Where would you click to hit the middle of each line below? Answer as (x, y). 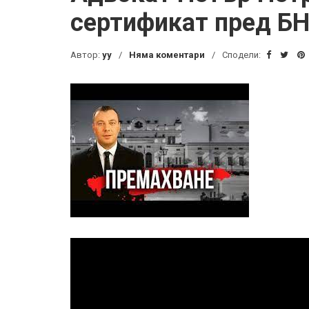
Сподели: (242, 55)
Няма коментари (167, 55)
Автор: (86, 55)
